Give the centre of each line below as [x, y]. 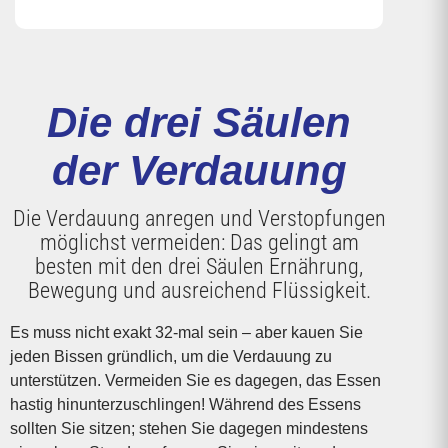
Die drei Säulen [199, 122]
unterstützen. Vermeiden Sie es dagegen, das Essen [195, 380]
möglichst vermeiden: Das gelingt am [199, 241]
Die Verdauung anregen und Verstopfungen [199, 217]
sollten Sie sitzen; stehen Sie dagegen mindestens [188, 428]
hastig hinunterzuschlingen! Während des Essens [185, 404]
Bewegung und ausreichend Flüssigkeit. [199, 289]
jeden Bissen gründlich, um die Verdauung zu [170, 356]
